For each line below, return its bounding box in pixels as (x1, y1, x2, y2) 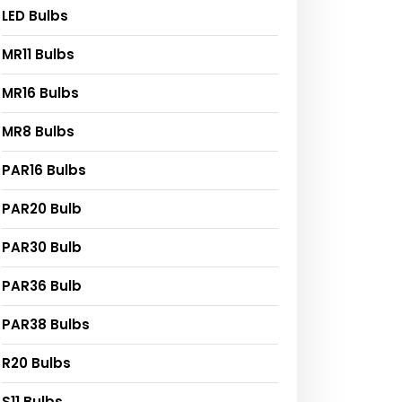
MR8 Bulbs (2, 121, 74, 141)
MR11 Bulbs (2, 44, 74, 64)
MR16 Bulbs (2, 83, 79, 102)
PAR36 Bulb (2, 275, 82, 295)
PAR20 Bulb (2, 198, 82, 218)
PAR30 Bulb (2, 237, 82, 257)
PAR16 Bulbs (2, 160, 86, 179)
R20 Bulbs (2, 353, 71, 372)
